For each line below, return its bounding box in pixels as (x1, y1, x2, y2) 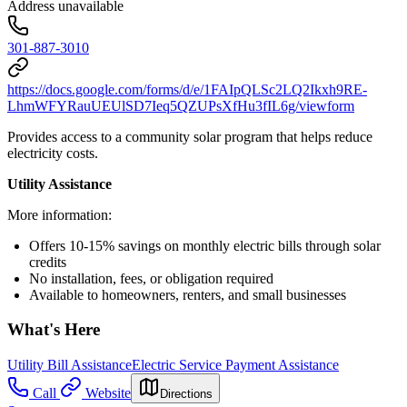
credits (29, 253, 66, 270)
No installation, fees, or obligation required (29, 270, 273, 286)
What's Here (7, 320, 100, 340)
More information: (7, 206, 112, 223)
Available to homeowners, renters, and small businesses (29, 286, 346, 303)
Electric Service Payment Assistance (132, 357, 339, 372)
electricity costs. (7, 144, 98, 161)
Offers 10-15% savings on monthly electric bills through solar (29, 237, 381, 253)
